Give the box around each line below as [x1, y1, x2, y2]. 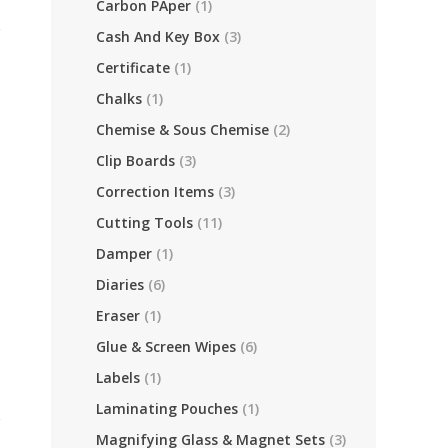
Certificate [96, 58, 170, 77]
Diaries [96, 275, 144, 294]
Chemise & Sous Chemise [96, 120, 269, 139]
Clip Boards [96, 151, 175, 170]
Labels [96, 368, 140, 387]
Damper [96, 244, 152, 263]
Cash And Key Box [96, 27, 220, 46]
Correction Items [96, 182, 214, 201]
